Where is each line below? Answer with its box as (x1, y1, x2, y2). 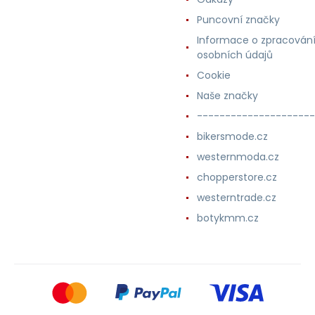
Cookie (197, 67, 231, 82)
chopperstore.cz (197, 169, 277, 184)
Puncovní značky (197, 12, 280, 27)
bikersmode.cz (197, 129, 268, 143)
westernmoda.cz (197, 149, 279, 164)
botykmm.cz (197, 210, 259, 225)
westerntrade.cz (197, 190, 276, 205)
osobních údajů (197, 47, 273, 62)
